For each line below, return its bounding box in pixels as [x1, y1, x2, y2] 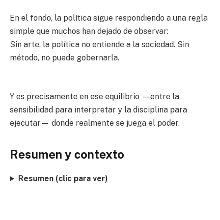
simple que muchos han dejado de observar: [10, 27, 168, 36]
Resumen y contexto [10, 147, 124, 162]
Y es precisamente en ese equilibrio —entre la [10, 91, 179, 101]
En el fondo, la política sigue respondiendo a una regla [10, 13, 208, 23]
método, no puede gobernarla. [10, 53, 119, 63]
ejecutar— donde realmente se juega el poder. [10, 118, 180, 128]
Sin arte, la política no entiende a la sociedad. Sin [10, 40, 189, 50]
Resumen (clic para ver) [18, 174, 108, 184]
